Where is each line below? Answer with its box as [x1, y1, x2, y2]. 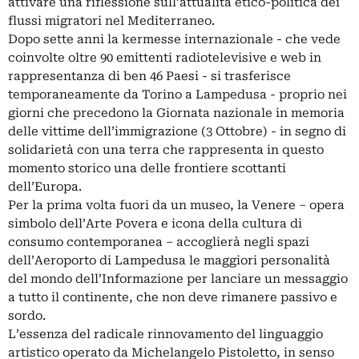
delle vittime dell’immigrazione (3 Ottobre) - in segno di [8, 124, 346, 139]
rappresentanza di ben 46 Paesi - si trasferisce [8, 69, 291, 84]
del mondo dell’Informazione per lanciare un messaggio [8, 272, 348, 287]
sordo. [8, 309, 46, 324]
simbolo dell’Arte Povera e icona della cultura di [8, 216, 302, 232]
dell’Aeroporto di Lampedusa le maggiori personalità [8, 253, 330, 268]
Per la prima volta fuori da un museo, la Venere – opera [8, 198, 345, 213]
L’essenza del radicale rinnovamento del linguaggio [8, 327, 323, 342]
